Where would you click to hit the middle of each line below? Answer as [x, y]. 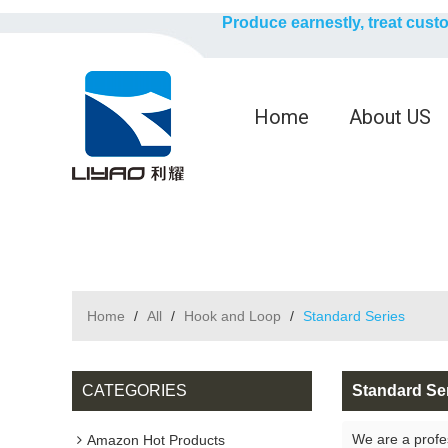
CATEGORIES [134, 390]
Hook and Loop [232, 316]
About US [390, 117]
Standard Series [354, 316]
